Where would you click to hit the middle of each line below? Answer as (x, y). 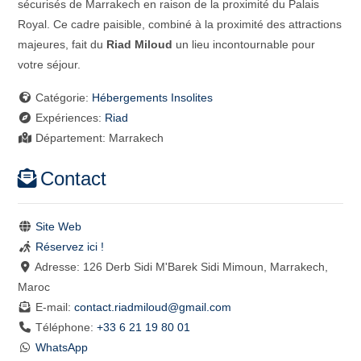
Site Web (58, 226)
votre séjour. (50, 64)
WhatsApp (61, 347)
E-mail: (54, 307)
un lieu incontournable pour (244, 44)
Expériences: (70, 117)
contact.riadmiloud (120, 307)
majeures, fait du (62, 44)
